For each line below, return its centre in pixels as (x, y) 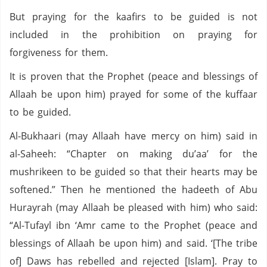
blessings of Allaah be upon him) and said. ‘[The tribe (133, 243)
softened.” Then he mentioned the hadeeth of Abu (133, 190)
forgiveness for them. (60, 52)
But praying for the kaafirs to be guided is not (133, 17)
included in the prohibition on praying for (133, 35)
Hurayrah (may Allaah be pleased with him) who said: (133, 207)
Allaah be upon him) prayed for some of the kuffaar (133, 94)
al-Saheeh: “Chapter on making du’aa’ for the (133, 154)
